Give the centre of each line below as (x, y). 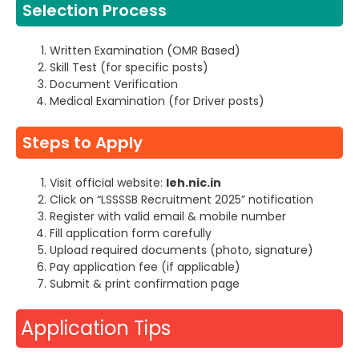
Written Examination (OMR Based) (145, 51)
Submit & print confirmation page (145, 284)
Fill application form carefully (131, 234)
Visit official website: (108, 183)
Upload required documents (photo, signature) (182, 250)
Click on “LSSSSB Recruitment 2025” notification (182, 200)
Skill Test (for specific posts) (129, 68)
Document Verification (114, 85)
